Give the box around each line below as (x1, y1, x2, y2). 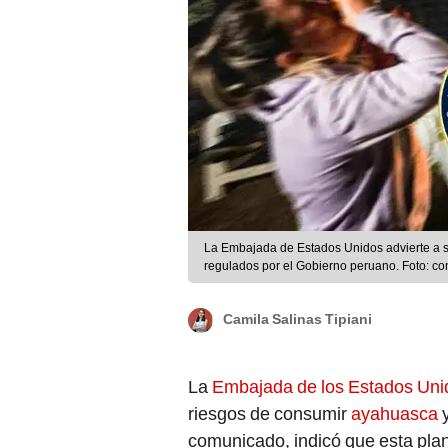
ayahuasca (351, 403, 442, 425)
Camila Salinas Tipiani (223, 311, 372, 328)
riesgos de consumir (188, 403, 351, 425)
